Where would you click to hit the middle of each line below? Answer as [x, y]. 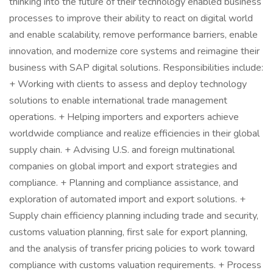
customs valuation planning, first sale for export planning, [128, 232]
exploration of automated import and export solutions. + [127, 199]
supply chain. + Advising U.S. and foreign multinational [122, 150]
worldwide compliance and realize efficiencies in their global [134, 133]
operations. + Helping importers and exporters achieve [124, 117]
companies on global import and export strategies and [123, 166]
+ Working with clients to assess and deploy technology [128, 84]
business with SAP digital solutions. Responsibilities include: [136, 68]
